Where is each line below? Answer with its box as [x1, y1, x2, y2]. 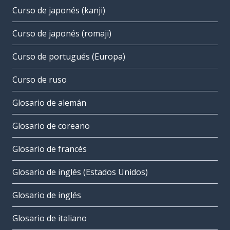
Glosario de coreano [12, 120, 90, 132]
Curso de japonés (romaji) [12, 28, 111, 40]
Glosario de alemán [12, 97, 86, 109]
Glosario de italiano [12, 213, 87, 224]
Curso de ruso [12, 74, 67, 86]
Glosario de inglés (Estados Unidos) [12, 166, 148, 178]
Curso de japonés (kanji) [12, 5, 105, 16]
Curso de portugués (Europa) [12, 51, 125, 63]
